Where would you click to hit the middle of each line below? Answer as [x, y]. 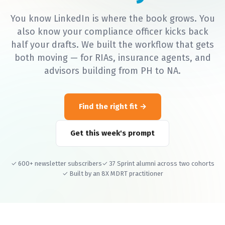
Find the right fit [108, 106]
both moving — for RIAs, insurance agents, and [113, 58]
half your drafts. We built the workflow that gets [113, 45]
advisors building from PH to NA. [113, 71]
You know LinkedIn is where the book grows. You [113, 19]
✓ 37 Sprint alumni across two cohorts [158, 163]
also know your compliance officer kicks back [113, 32]
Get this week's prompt [113, 133]
